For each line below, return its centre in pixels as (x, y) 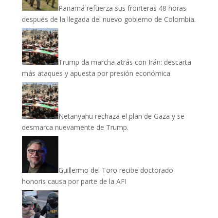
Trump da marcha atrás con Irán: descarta (125, 62)
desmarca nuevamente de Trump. (75, 127)
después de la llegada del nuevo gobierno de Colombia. (109, 19)
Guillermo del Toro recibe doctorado (116, 170)
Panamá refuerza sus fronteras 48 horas (122, 8)
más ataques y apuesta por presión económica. (97, 73)
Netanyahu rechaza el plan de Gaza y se (121, 116)
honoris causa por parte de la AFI (74, 181)
